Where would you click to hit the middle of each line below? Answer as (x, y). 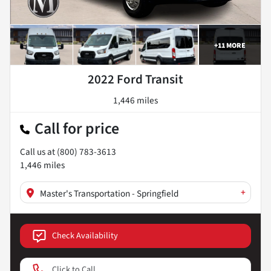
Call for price (77, 129)
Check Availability (85, 236)
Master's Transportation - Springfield (109, 193)
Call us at (38, 152)
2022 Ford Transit (135, 79)
